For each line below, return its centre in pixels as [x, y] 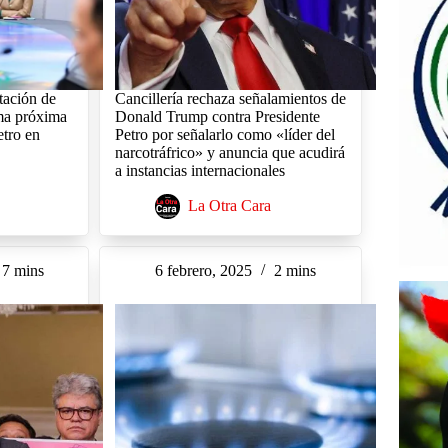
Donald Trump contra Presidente [217, 117]
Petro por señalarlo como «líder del [224, 135]
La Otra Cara [229, 206]
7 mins [23, 271]
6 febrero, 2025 [203, 271]
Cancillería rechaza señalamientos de [230, 99]
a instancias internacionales [199, 171]
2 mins [294, 271]
